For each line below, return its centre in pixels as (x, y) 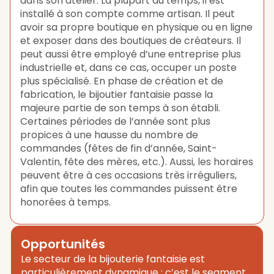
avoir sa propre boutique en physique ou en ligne (136, 27)
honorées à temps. (65, 202)
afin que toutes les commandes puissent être (129, 189)
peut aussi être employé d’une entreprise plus (131, 54)
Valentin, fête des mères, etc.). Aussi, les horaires (137, 162)
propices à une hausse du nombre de (109, 135)
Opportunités (63, 244)
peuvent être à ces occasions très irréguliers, (128, 175)
